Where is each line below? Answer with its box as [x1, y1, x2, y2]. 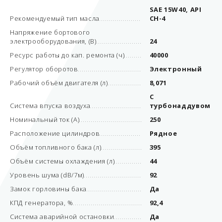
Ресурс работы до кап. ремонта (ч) [10, 51, 125, 59]
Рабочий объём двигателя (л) [10, 78, 108, 87]
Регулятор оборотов [10, 64, 78, 73]
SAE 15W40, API [149, 5, 202, 14]
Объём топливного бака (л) [10, 143, 102, 152]
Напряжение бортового [10, 28, 90, 37]
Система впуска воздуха [10, 101, 91, 110]
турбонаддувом [149, 101, 211, 110]
